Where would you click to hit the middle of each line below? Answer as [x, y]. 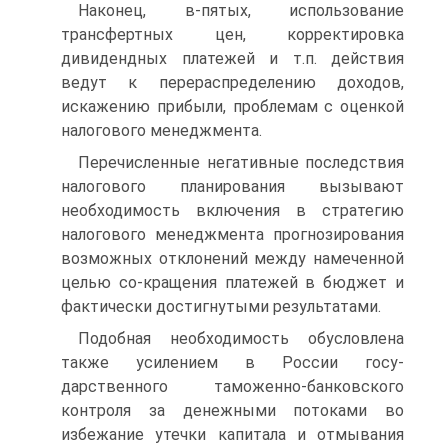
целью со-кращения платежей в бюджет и [232, 282]
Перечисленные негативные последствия [241, 162]
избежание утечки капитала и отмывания [232, 434]
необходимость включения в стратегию [232, 210]
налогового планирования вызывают [232, 186]
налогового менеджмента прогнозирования [232, 234]
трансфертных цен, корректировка [232, 34]
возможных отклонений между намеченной [232, 258]
